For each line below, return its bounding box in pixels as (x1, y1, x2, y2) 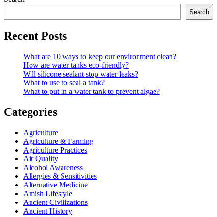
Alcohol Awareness (23, 163, 83, 171)
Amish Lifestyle (23, 189, 72, 198)
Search (189, 8, 209, 16)
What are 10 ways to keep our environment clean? (23, 52, 176, 61)
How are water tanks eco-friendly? (23, 61, 129, 70)
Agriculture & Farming (23, 137, 93, 145)
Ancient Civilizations (23, 198, 88, 206)
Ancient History (23, 206, 72, 215)
